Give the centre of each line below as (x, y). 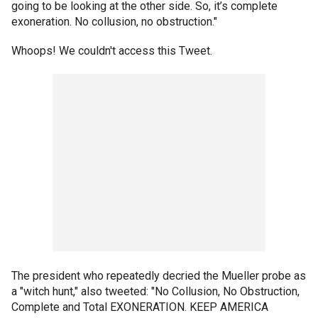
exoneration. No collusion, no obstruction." (114, 22)
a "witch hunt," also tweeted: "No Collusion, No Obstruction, (155, 291)
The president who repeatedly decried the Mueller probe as (159, 276)
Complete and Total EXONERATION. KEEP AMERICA (140, 307)
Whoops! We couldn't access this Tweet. (112, 51)
